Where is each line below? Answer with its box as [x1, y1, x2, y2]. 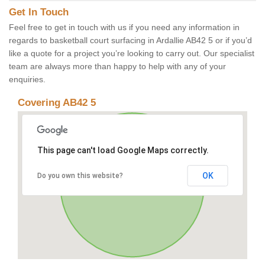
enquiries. [9, 75, 46, 85]
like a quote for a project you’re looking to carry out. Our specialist [9, 49, 254, 59]
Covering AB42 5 [18, 97, 96, 109]
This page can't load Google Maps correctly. [37, 146, 209, 156]
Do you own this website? [37, 172, 123, 180]
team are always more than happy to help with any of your [9, 62, 226, 72]
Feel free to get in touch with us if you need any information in [9, 22, 240, 33]
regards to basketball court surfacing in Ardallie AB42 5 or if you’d [9, 35, 252, 46]
